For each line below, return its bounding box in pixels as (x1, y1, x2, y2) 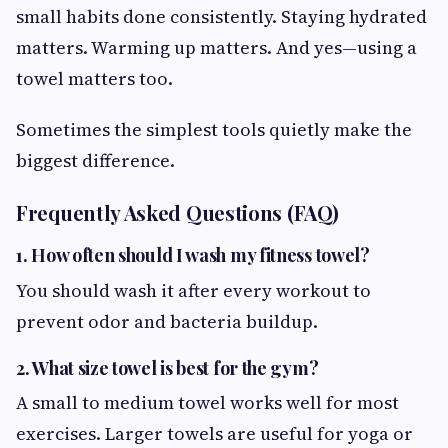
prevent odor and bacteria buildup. (16, 308, 318, 334)
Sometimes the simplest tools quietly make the (16, 117, 412, 143)
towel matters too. (16, 66, 173, 92)
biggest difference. (16, 148, 175, 174)
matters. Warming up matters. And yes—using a (16, 35, 417, 61)
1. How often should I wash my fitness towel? (16, 243, 370, 268)
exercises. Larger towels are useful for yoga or (16, 420, 413, 446)
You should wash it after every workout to (16, 277, 371, 303)
